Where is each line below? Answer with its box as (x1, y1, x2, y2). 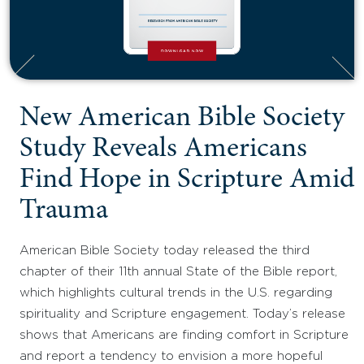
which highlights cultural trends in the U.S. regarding (19, 288, 332, 299)
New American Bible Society (19, 105, 344, 134)
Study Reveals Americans (19, 136, 307, 165)
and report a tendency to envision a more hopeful (19, 351, 323, 362)
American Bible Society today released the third (19, 245, 310, 257)
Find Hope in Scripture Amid (19, 167, 354, 196)
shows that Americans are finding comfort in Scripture (19, 330, 349, 341)
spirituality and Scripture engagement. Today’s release (19, 309, 345, 320)
